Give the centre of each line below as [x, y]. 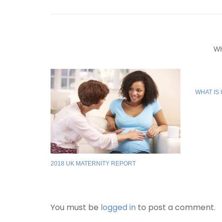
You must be [76, 207]
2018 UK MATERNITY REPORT [93, 163]
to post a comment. [177, 207]
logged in [119, 207]
